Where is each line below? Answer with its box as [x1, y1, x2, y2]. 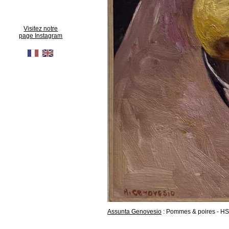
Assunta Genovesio [107, 208, 162, 215]
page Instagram [19, 32, 63, 39]
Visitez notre [24, 25, 58, 32]
